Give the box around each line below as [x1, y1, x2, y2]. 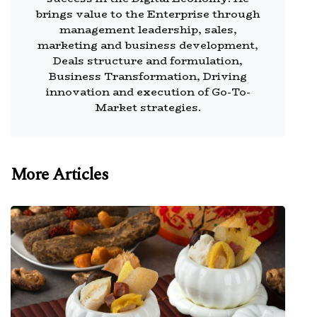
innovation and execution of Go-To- [45, 83, 250, 100]
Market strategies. [95, 98, 201, 115]
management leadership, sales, [59, 21, 237, 38]
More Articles [11, 161, 109, 188]
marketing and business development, [38, 36, 258, 53]
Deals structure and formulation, [53, 52, 243, 69]
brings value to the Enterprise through [35, 5, 260, 22]
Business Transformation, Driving [49, 67, 247, 84]
